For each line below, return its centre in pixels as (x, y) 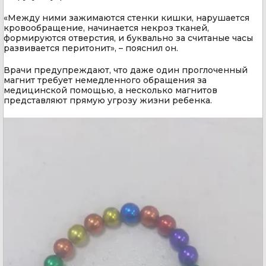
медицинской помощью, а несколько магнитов (110, 91)
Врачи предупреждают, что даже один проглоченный (126, 70)
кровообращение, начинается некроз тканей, (106, 28)
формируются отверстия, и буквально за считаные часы (128, 38)
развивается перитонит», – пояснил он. (91, 48)
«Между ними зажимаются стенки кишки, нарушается (126, 18)
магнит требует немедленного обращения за (105, 80)
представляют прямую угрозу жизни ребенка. (108, 101)
